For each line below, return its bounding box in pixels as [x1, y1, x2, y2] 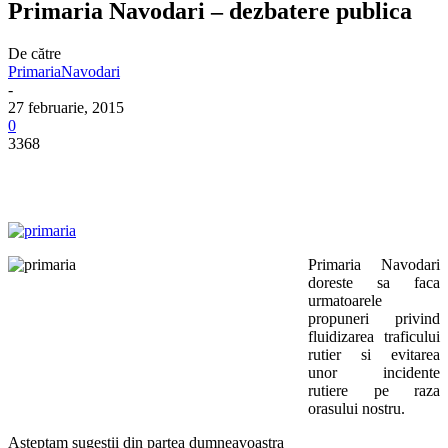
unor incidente [308, 363, 440, 381]
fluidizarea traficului [308, 327, 440, 345]
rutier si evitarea [308, 345, 440, 363]
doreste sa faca [308, 273, 440, 291]
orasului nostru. [308, 399, 405, 417]
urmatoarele [308, 291, 382, 309]
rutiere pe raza [308, 381, 440, 399]
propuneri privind [308, 309, 440, 327]
